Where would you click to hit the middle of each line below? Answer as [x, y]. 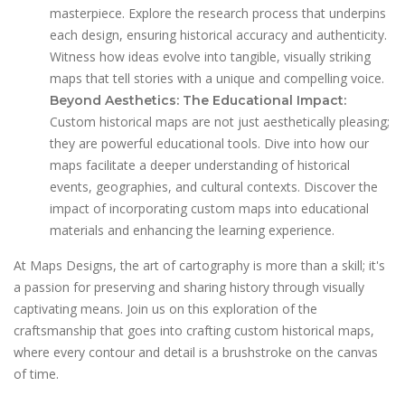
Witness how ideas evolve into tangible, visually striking [210, 56]
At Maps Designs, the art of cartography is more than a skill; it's [199, 265]
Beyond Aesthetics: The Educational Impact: [198, 100]
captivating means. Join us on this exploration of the [165, 308]
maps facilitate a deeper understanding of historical [200, 165]
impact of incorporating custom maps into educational [209, 208]
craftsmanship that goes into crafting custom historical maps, [194, 330]
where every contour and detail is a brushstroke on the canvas [196, 352]
